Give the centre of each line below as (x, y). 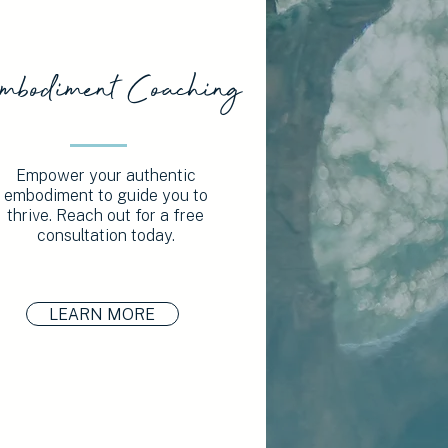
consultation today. (105, 235)
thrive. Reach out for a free (106, 215)
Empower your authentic (105, 175)
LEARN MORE (102, 314)
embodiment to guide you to (105, 195)
